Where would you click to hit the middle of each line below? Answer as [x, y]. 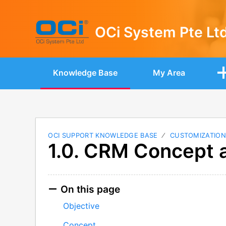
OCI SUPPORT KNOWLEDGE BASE [103, 135]
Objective [81, 206]
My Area [169, 73]
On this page [91, 189]
